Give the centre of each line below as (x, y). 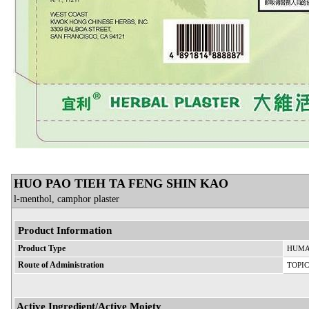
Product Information (65, 230)
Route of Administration (61, 265)
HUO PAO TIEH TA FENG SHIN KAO (123, 183)
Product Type (42, 248)
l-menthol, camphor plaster (67, 198)
